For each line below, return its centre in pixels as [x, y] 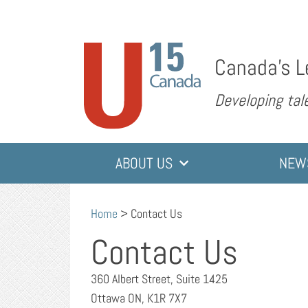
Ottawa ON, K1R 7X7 [139, 298]
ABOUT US [144, 164]
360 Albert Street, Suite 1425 [159, 278]
